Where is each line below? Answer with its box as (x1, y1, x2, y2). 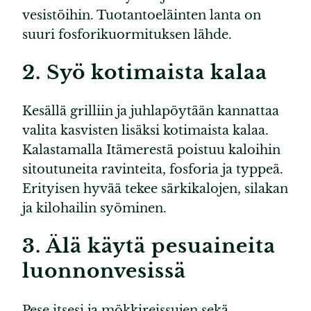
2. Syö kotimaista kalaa (22, 60, 267, 85)
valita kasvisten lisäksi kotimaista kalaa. (22, 123, 269, 139)
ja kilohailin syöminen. (22, 201, 167, 217)
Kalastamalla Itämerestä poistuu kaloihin (22, 142, 280, 158)
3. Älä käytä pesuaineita (22, 234, 276, 259)
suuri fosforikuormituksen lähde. (22, 26, 232, 42)
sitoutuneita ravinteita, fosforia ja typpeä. (22, 162, 283, 178)
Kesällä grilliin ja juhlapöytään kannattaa (22, 103, 279, 119)
